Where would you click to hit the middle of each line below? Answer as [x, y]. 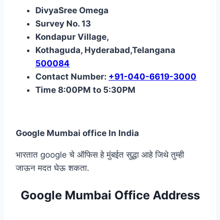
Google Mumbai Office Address [110, 195]
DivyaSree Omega [72, 10]
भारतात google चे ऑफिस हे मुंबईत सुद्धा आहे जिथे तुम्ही [100, 154]
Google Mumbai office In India [77, 133]
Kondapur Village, [72, 37]
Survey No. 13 [63, 23]
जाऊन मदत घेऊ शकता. [53, 168]
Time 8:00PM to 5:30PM [85, 90]
